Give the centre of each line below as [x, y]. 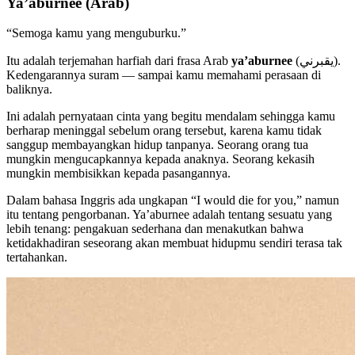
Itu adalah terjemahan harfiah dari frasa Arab [119, 61]
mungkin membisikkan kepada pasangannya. [118, 174]
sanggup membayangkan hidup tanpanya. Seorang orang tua [157, 145]
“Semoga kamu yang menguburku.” [96, 33]
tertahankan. [37, 258]
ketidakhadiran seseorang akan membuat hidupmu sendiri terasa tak [174, 243]
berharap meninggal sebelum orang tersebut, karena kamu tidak [164, 131]
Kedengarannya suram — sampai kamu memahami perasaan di [164, 75]
